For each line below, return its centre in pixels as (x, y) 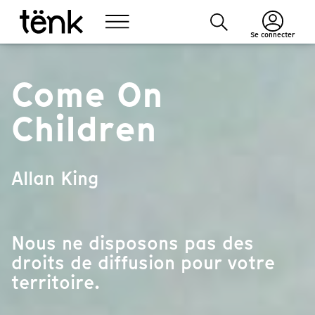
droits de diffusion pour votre (143, 263)
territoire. (56, 282)
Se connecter (273, 35)
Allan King (55, 178)
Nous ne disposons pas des (133, 243)
